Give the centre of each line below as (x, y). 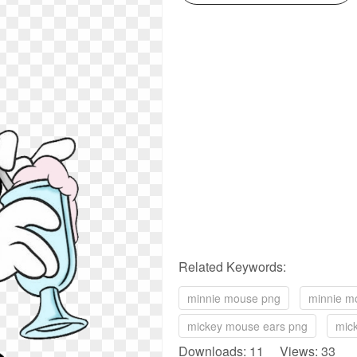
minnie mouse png (234, 298)
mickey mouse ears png (247, 326)
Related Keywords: (232, 267)
